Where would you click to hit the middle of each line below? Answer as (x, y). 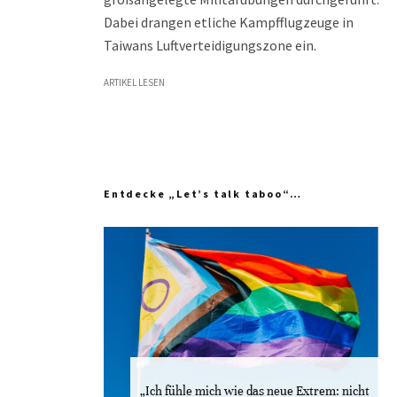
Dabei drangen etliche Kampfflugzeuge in (229, 22)
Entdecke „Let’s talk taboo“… (203, 194)
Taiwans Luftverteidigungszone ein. (210, 45)
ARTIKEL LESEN (134, 82)
